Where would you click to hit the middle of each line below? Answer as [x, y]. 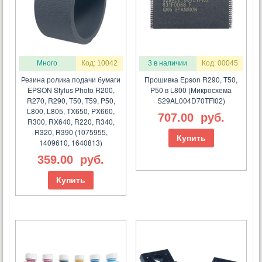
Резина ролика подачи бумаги [71, 80]
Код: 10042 [99, 63]
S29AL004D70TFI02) [191, 101]
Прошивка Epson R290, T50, [191, 80]
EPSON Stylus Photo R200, [71, 90]
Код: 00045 [220, 63]
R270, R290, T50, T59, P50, [71, 101]
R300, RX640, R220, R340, [71, 122]
